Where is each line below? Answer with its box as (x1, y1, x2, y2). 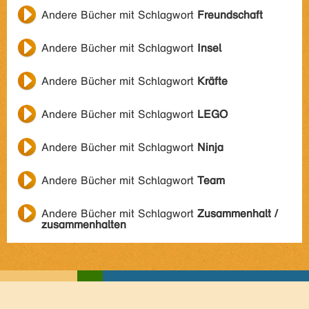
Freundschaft (197, 8, 263, 21)
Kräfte (197, 74, 228, 88)
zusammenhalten (41, 218, 126, 231)
